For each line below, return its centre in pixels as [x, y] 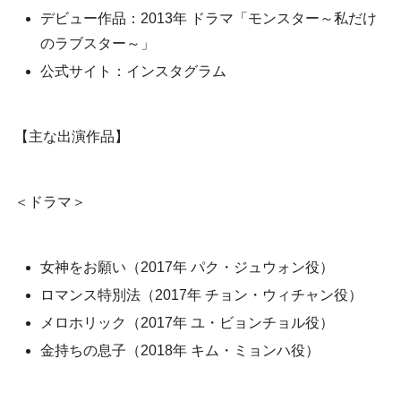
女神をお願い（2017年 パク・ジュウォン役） [188, 267]
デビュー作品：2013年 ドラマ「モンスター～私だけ [209, 19]
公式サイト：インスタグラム [134, 72]
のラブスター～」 [98, 44]
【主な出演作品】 [72, 137]
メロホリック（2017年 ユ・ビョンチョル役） [188, 323]
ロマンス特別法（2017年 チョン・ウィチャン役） [202, 294]
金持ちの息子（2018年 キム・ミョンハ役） [180, 351]
